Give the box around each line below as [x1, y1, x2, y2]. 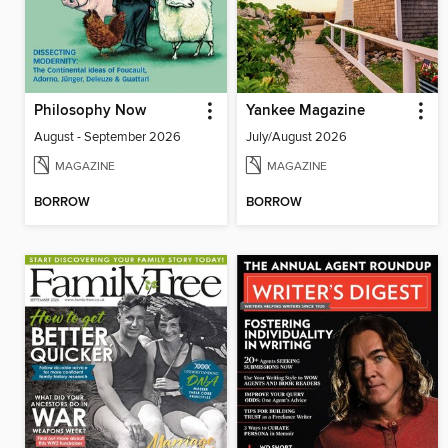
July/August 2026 [245, 128, 347, 145]
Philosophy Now [34, 101, 146, 120]
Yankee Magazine [245, 101, 365, 120]
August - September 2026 [34, 128, 181, 145]
